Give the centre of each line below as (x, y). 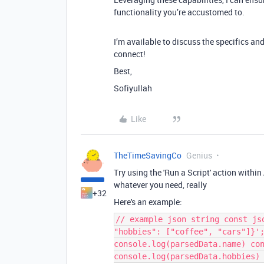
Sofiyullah (133, 88)
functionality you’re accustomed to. (179, 12)
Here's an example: (148, 202)
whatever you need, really (160, 185)
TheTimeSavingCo (148, 155)
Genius (199, 155)
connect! (130, 54)
